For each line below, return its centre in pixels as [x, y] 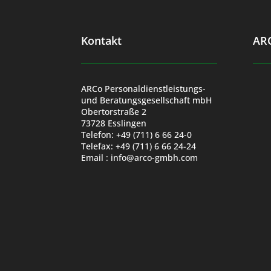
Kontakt [102, 40]
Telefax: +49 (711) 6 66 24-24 [139, 146]
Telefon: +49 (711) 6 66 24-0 [137, 134]
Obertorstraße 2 [114, 111]
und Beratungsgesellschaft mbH [147, 100]
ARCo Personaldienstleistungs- [144, 88]
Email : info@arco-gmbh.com [140, 157]
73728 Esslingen [114, 123]
